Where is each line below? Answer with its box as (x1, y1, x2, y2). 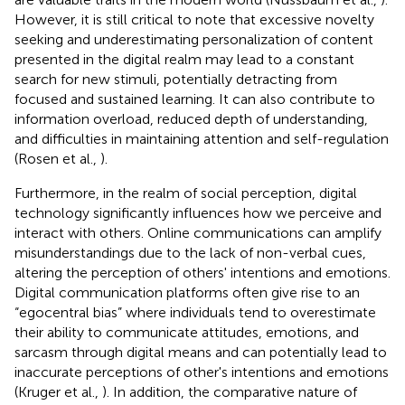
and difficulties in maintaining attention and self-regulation (14, 129, 389, 147)
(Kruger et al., (14, 382, 102, 400)
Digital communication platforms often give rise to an (14, 283, 360, 301)
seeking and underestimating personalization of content (14, 30, 373, 48)
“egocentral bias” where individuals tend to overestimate (14, 303, 376, 321)
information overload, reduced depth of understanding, (14, 109, 368, 127)
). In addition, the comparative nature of (102, 382, 357, 400)
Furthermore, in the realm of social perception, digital (14, 184, 357, 202)
